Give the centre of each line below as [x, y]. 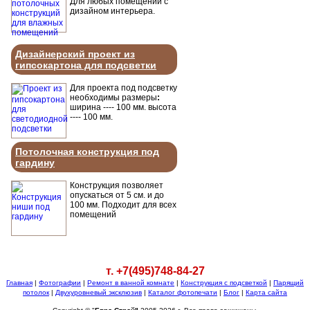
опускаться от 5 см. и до [117, 195]
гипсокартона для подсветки [86, 65]
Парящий [289, 283]
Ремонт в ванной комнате [131, 283]
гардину [35, 163]
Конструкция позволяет [117, 185]
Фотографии [60, 283]
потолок [36, 292]
